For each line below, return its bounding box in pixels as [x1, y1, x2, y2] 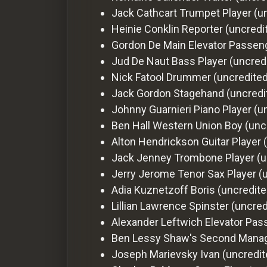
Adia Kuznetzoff [111, 183, 188, 196]
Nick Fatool [111, 70, 164, 83]
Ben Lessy [111, 231, 161, 244]
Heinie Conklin [111, 22, 179, 35]
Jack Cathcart [111, 6, 177, 19]
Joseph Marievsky [111, 247, 198, 260]
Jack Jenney [111, 151, 172, 164]
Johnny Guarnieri [111, 103, 191, 116]
